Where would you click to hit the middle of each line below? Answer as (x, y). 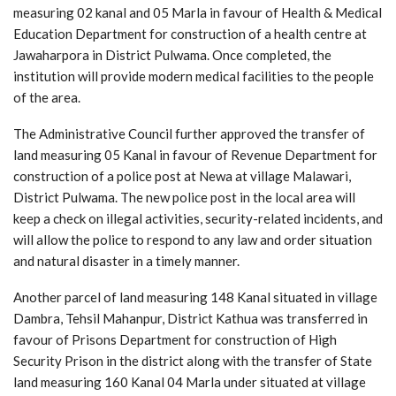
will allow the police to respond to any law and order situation (193, 239)
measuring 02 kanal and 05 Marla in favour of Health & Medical (198, 12)
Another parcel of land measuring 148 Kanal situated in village (195, 297)
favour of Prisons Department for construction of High (175, 339)
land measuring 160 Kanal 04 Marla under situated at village (190, 381)
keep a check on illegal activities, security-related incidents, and (198, 218)
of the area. (47, 97)
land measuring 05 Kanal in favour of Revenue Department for (195, 154)
